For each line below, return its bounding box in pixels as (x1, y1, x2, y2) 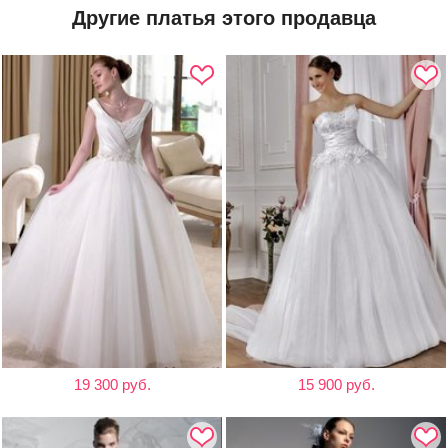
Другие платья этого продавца (72, 7, 376, 29)
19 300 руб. (73, 376, 151, 394)
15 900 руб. (297, 376, 375, 394)
